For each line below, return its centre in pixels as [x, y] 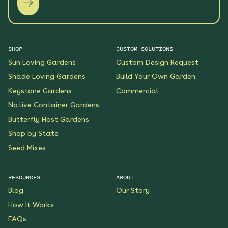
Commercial [137, 90]
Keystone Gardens [40, 90]
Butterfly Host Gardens [49, 119]
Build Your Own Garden [156, 76]
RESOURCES [24, 177]
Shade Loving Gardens [47, 76]
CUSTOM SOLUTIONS [145, 49]
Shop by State [33, 133]
